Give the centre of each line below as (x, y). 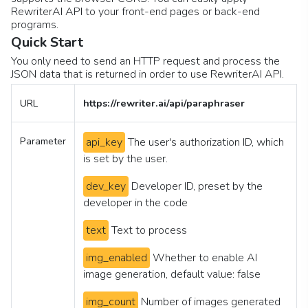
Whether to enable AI (205, 258)
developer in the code (135, 203)
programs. (35, 25)
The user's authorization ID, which (206, 142)
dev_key (106, 186)
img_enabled (117, 258)
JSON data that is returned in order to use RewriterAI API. (147, 74)
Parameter (43, 141)
